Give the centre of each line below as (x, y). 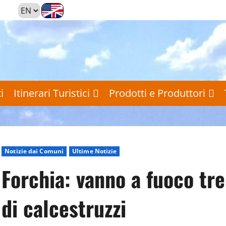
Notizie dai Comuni (34, 151)
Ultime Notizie (95, 151)
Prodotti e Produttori (157, 93)
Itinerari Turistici (52, 93)
